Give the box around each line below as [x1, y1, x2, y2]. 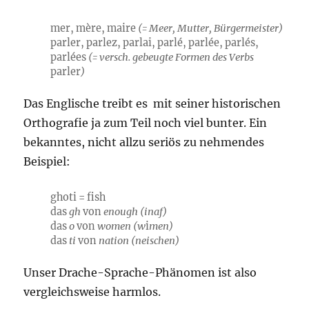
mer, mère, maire [50, 21, 136, 34]
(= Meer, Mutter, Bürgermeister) [135, 21, 283, 34]
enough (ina [103, 205, 159, 218]
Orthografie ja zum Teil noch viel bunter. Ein [23, 115, 268, 130]
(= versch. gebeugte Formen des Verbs [86, 50, 254, 63]
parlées [50, 50, 86, 63]
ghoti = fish [50, 190, 106, 203]
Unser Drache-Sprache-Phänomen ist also [23, 265, 257, 279]
